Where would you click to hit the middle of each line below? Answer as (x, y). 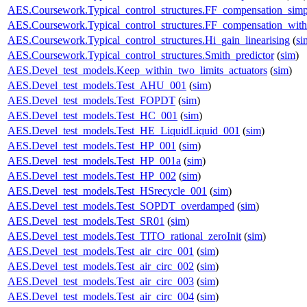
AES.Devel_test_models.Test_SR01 (86, 221)
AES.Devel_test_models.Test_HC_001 (93, 115)
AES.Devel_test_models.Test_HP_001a (94, 160)
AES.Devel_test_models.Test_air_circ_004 (101, 296)
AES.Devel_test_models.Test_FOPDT (91, 100)
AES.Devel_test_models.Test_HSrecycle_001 (107, 191)
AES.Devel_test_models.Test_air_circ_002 (101, 266)
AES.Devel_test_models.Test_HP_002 (92, 175)
